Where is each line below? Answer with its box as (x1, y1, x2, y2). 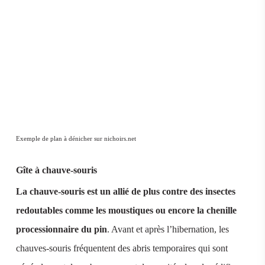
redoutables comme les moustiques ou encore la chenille (15, 205, 237, 215)
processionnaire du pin (15, 224, 107, 234)
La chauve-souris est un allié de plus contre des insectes (15, 186, 235, 196)
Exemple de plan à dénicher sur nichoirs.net (15, 134, 136, 142)
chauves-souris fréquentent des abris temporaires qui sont (15, 243, 228, 253)
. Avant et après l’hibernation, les (106, 224, 229, 234)
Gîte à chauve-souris (15, 164, 97, 175)
